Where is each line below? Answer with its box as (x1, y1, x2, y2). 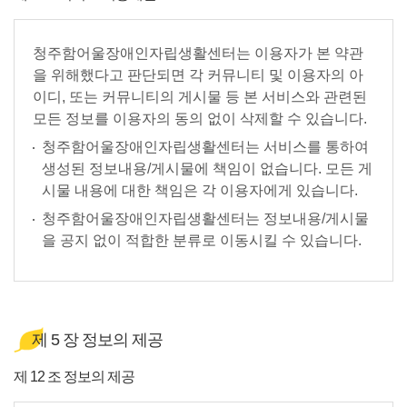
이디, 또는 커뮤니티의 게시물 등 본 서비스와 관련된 (33, 89, 367, 104)
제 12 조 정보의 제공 (14, 369, 134, 384)
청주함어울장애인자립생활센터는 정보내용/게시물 (42, 211, 369, 226)
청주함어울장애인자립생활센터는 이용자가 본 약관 (33, 45, 363, 61)
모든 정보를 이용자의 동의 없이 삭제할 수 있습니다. (33, 111, 367, 126)
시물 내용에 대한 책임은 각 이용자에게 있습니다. (42, 183, 358, 198)
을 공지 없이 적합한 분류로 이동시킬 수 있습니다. (42, 233, 362, 248)
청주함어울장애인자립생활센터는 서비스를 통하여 (42, 139, 369, 154)
